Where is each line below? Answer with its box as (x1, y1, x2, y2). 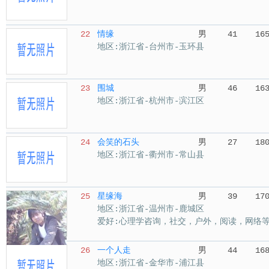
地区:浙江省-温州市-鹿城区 (97, 204, 204, 214)
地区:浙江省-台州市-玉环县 (97, 42, 204, 52)
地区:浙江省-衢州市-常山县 (97, 150, 204, 160)
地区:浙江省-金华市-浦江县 (97, 258, 204, 268)
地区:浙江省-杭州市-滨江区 (97, 96, 204, 106)
